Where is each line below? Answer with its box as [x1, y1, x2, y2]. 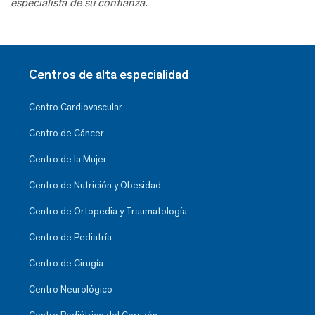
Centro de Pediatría [29, 231, 112, 243]
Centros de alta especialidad [29, 67, 188, 82]
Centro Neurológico [29, 283, 112, 295]
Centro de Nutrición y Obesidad [29, 179, 161, 191]
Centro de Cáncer [29, 127, 104, 139]
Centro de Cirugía [29, 257, 103, 269]
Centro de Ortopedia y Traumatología [29, 205, 187, 217]
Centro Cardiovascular [29, 101, 122, 113]
